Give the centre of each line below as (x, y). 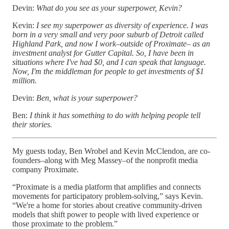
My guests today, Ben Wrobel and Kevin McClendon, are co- (111, 151)
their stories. (32, 124)
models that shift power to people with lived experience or (106, 214)
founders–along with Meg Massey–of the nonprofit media (105, 160)
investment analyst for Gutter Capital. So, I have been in (103, 53)
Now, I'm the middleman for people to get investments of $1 (108, 71)
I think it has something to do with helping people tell (115, 115)
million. (25, 80)
